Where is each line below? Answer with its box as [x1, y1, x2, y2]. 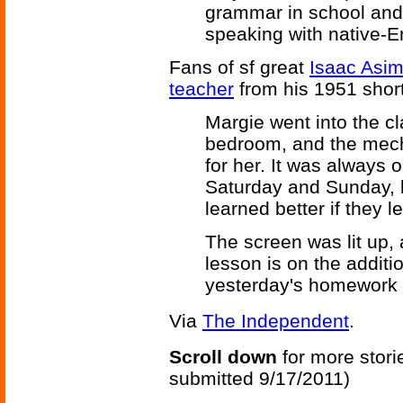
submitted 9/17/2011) [169, 368, 350, 390]
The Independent [202, 310, 349, 332]
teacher [169, 78, 234, 100]
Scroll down [169, 346, 277, 368]
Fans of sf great [169, 57, 309, 78]
